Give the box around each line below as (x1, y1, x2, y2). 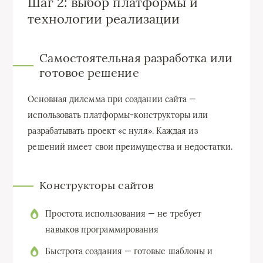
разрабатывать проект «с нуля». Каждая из (28, 126, 198, 137)
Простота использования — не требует (45, 208, 202, 219)
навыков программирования (45, 224, 159, 235)
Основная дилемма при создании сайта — (28, 94, 197, 105)
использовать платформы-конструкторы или (28, 110, 208, 121)
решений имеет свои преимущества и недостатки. (28, 141, 233, 153)
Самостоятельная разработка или (39, 50, 232, 66)
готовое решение (39, 65, 139, 80)
